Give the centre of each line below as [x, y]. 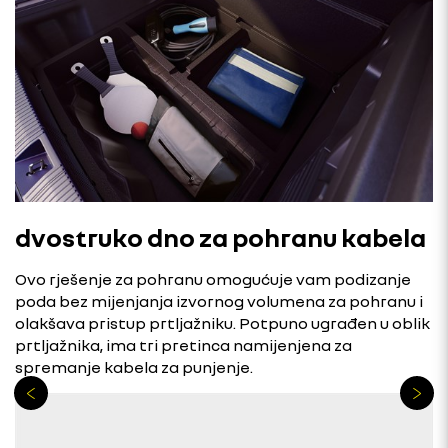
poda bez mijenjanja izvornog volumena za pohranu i [219, 300]
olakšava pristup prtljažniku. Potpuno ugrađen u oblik [222, 322]
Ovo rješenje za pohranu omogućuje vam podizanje [213, 278]
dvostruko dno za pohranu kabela [220, 237]
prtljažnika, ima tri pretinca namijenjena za [183, 344]
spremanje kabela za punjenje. [134, 366]
